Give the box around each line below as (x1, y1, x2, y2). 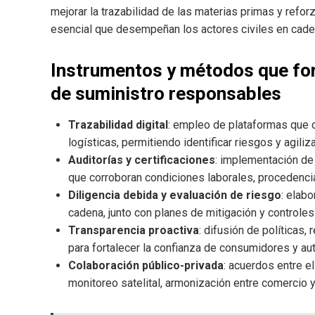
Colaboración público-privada (68, 258, 224, 272)
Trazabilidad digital (68, 117, 168, 131)
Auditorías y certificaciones (68, 153, 215, 167)
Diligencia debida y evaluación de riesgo (68, 188, 281, 202)
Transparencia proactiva (68, 223, 199, 237)
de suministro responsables (51, 82, 281, 104)
